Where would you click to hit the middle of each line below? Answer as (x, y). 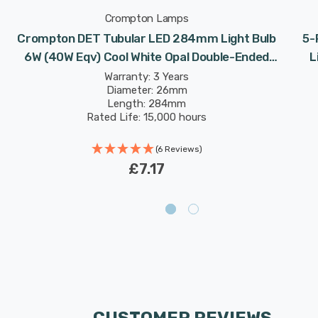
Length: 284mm (147, 104)
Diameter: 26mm (147, 90)
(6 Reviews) (179, 149)
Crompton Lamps (147, 18)
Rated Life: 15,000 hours (147, 117)
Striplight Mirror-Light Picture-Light (147, 75)
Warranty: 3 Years (147, 77)
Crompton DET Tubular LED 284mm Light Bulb (147, 38)
